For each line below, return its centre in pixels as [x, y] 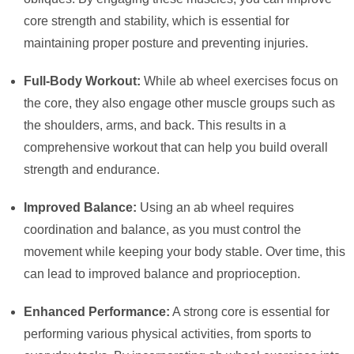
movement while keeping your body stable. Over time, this [185, 252]
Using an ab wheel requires [215, 208]
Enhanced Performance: [97, 312]
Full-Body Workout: [82, 81]
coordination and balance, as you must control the [162, 230]
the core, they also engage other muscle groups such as [179, 104]
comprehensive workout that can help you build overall [176, 148]
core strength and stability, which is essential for [156, 21]
